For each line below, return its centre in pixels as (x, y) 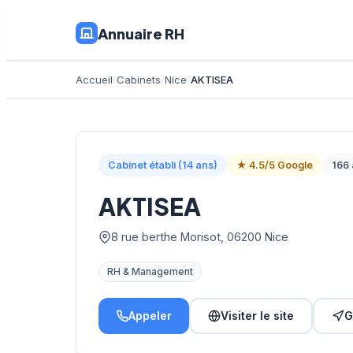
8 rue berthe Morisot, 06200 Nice (200, 237)
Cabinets (139, 80)
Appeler (150, 316)
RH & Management (150, 272)
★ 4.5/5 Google (275, 165)
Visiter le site (257, 316)
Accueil (94, 80)
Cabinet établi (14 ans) (163, 165)
